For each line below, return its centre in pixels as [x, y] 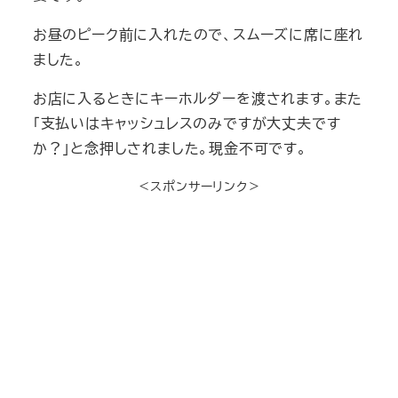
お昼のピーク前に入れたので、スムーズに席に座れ [198, 34]
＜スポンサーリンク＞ [199, 185]
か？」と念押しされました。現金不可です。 [170, 147]
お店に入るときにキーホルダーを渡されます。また [198, 98]
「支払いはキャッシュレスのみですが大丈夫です [187, 123]
